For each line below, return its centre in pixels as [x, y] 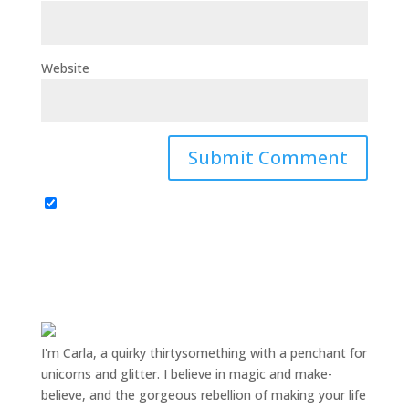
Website [65, 68]
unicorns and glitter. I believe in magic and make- [186, 374]
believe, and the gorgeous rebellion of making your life [203, 395]
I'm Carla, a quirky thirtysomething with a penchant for [204, 353]
